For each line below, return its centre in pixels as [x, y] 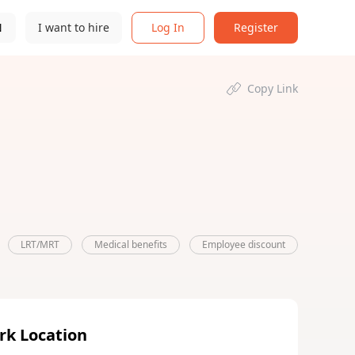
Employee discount [244, 244]
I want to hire [74, 27]
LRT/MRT [40, 244]
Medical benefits [131, 244]
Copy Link [273, 88]
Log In [168, 27]
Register [256, 27]
